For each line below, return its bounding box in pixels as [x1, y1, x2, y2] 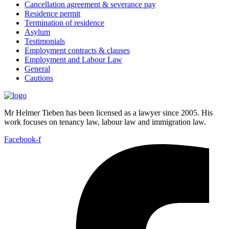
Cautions [25, 73, 53, 82]
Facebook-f [4, 134, 41, 144]
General [25, 64, 50, 73]
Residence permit [25, 9, 80, 18]
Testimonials [25, 36, 65, 45]
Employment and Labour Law [25, 55, 122, 64]
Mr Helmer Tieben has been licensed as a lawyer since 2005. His [4, 108, 213, 117]
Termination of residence [25, 18, 104, 27]
